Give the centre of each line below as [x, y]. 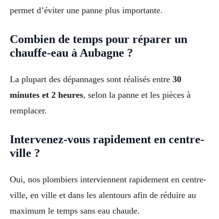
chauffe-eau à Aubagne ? [71, 53]
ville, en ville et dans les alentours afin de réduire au [103, 195]
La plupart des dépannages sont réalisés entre [91, 79]
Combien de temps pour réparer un [99, 39]
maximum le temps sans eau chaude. [75, 210]
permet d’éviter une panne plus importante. [86, 10]
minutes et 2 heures [46, 95]
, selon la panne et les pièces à [137, 95]
